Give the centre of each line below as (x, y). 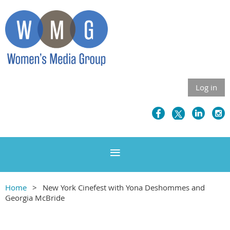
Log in (206, 88)
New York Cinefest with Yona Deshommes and (124, 188)
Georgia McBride (35, 198)
